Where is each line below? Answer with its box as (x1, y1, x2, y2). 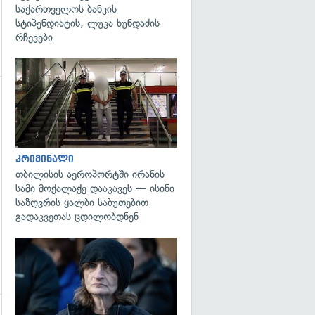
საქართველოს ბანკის (15, 3, 117, 15)
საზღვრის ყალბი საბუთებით (15, 195, 148, 209)
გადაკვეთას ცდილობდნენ (15, 210, 139, 223)
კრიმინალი (15, 153, 74, 165)
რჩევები (15, 31, 53, 44)
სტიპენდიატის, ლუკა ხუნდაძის (15, 17, 160, 30)
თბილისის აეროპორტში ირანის (15, 167, 165, 181)
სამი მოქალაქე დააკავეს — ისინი (15, 181, 174, 195)
